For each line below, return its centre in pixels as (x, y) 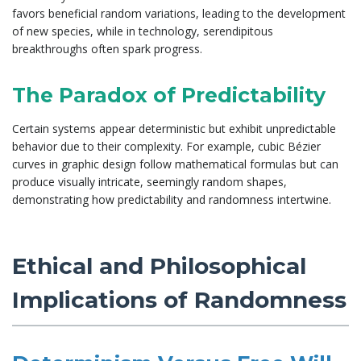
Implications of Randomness (179, 299)
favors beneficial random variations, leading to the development (179, 13)
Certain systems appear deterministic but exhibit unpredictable (174, 128)
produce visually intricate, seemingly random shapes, (149, 181)
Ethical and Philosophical (159, 266)
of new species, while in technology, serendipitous (143, 31)
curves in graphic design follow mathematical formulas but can (175, 164)
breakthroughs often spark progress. (107, 48)
